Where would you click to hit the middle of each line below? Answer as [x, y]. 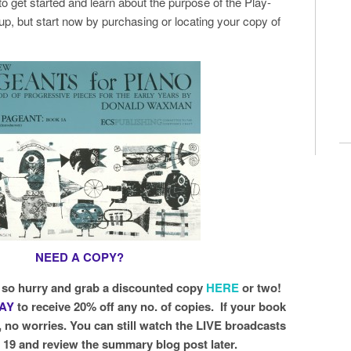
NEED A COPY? [83, 257]
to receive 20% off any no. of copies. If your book [152, 306]
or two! [261, 288]
